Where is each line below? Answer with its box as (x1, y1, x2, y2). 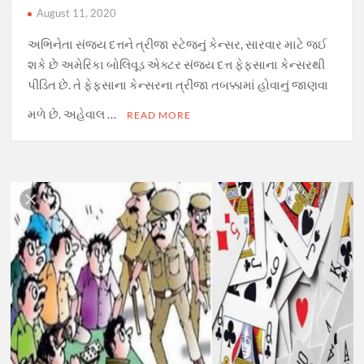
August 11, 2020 (37, 6, 117, 19)
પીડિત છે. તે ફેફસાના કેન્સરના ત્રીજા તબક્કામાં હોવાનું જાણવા (28, 76, 329, 92)
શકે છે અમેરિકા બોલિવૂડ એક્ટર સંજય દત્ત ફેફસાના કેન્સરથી (28, 56, 326, 71)
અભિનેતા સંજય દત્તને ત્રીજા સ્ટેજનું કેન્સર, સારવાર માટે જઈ (28, 36, 328, 51)
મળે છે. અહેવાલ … (28, 106, 119, 121)
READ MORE (127, 108, 192, 121)
